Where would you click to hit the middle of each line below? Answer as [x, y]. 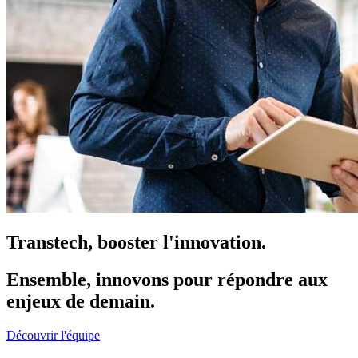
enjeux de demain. [81, 301]
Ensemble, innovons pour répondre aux [167, 279]
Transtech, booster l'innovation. [136, 242]
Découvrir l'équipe [53, 335]
